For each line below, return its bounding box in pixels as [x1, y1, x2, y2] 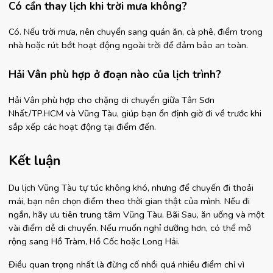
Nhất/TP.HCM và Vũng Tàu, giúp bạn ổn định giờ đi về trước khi [9, 107, 261, 119]
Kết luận [9, 151, 60, 170]
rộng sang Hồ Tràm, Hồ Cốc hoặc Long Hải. [9, 235, 180, 247]
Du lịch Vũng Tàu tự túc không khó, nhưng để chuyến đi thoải [9, 182, 253, 194]
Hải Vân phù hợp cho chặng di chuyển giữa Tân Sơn [9, 94, 214, 106]
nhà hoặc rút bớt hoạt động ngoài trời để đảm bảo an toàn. [9, 39, 248, 51]
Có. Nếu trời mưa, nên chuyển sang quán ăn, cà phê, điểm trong [9, 26, 263, 38]
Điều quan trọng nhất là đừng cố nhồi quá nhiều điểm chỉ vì [9, 258, 244, 271]
